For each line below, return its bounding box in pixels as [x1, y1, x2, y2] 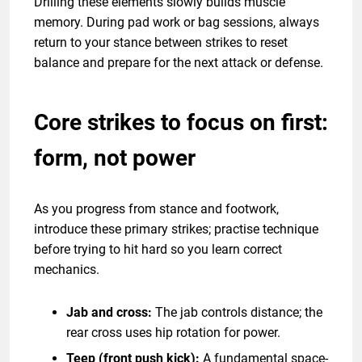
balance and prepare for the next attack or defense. [34, 54, 323, 70]
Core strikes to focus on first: [34, 108, 328, 136]
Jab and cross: [66, 304, 152, 320]
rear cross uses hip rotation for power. [66, 324, 280, 340]
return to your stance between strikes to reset [34, 34, 288, 50]
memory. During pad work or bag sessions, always [34, 14, 319, 30]
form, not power [34, 144, 196, 171]
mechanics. [34, 261, 99, 277]
